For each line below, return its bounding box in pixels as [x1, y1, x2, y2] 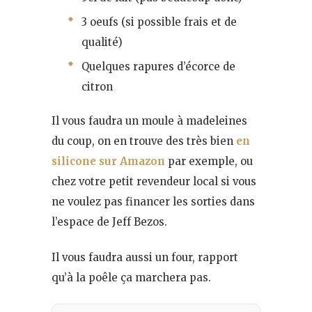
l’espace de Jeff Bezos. [52, 214, 167, 228]
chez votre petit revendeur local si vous [52, 174, 256, 188]
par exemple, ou [165, 154, 253, 168]
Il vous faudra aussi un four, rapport [52, 250, 238, 264]
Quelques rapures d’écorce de [81, 59, 235, 73]
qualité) [81, 35, 123, 49]
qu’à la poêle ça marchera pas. [52, 270, 211, 284]
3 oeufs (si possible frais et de [81, 15, 237, 29]
